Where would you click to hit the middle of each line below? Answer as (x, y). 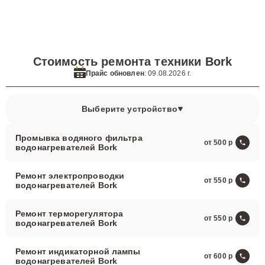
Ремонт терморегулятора (70, 214)
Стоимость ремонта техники (119, 62)
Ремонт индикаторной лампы (78, 251)
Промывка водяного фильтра (79, 138)
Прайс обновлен (115, 73)
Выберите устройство (130, 109)
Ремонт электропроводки (70, 176)
